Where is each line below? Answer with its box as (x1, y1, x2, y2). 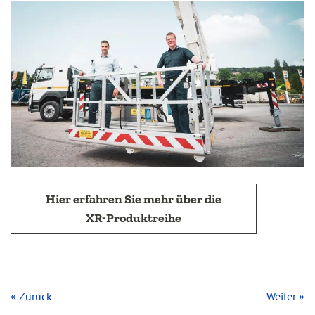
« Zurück (11, 288, 52, 303)
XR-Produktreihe (86, 210, 181, 226)
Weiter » (266, 288, 304, 303)
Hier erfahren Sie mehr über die (46, 191, 221, 207)
